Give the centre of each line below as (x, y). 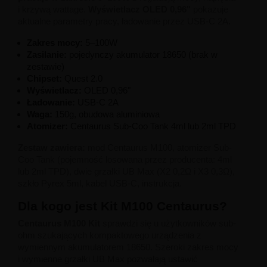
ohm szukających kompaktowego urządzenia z (110, 235)
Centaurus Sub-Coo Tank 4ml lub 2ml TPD (152, 126)
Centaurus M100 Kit (59, 223)
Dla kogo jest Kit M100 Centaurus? (122, 206)
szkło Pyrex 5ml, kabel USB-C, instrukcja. (100, 183)
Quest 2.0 (82, 78)
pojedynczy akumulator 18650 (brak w (142, 54)
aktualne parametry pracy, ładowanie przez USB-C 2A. (124, 21)
